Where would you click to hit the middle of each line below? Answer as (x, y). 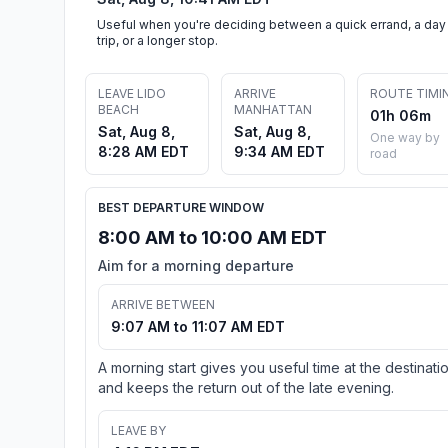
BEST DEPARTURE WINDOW (181, 207)
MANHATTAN (273, 109)
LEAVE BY (138, 430)
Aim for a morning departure (196, 265)
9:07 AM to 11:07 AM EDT (198, 326)
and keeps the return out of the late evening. (246, 387)
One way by (405, 137)
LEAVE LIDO (132, 93)
